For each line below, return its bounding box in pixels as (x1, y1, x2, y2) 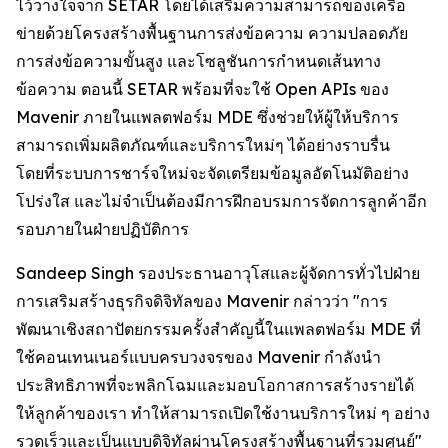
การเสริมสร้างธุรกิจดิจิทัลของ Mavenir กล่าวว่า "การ (16, 291, 388, 311)
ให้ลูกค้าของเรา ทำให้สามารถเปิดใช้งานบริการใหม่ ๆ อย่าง (16, 403, 430, 423)
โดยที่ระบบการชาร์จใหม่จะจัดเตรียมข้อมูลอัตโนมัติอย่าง (16, 163, 409, 183)
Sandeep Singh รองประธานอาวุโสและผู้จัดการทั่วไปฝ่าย (16, 263, 420, 283)
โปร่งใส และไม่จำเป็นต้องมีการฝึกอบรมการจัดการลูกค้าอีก (16, 191, 427, 211)
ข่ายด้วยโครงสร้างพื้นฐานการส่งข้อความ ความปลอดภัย (16, 23, 408, 43)
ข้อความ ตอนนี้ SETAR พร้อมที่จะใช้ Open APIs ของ (16, 79, 389, 99)
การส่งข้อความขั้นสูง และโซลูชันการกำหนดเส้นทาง (16, 51, 381, 71)
